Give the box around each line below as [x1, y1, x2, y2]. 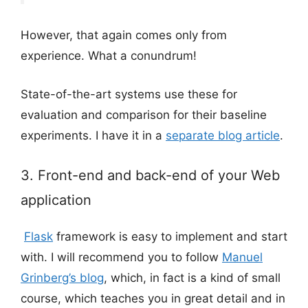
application [21, 192, 91, 209]
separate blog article [166, 128, 280, 142]
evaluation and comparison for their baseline [21, 107, 267, 122]
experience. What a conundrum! [21, 49, 197, 63]
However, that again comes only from [21, 28, 227, 43]
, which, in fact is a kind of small [104, 271, 280, 285]
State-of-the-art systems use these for [21, 87, 237, 101]
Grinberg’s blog [21, 271, 104, 285]
